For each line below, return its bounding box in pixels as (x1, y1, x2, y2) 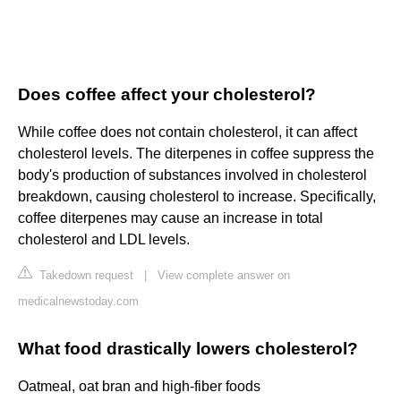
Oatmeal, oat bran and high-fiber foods (18, 379, 260, 395)
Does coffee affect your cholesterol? (18, 85, 316, 105)
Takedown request (36, 269, 133, 283)
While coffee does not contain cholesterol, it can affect (18, 124, 357, 141)
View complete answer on (158, 269, 290, 283)
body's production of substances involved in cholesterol (18, 167, 367, 183)
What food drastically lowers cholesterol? (18, 339, 358, 359)
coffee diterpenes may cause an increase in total (18, 210, 323, 226)
